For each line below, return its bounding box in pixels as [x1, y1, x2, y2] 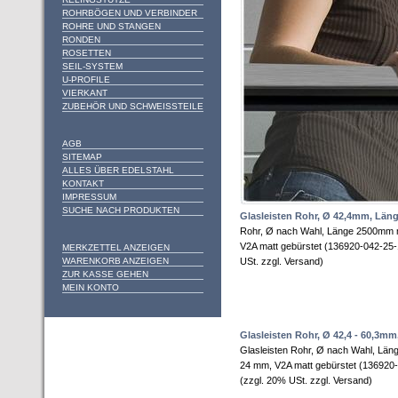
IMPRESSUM [62, 192, 116, 202]
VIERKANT [62, 88, 107, 98]
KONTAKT [62, 179, 104, 188]
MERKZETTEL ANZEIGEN [62, 243, 170, 252]
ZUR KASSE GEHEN [62, 269, 148, 279]
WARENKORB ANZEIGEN [62, 256, 169, 266]
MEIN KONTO [62, 283, 119, 292]
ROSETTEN [62, 48, 111, 58]
